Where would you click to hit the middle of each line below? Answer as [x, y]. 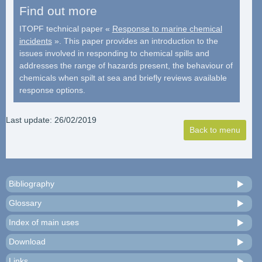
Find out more [58, 11]
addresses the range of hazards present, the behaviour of [126, 65]
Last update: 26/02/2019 [51, 120]
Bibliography [32, 183]
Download [27, 241]
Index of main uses [44, 222]
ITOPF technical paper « [65, 28]
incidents [35, 41]
